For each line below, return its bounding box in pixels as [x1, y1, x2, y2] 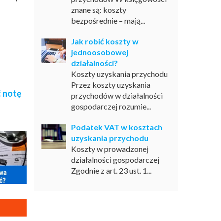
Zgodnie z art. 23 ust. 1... [71, 166, 151, 175]
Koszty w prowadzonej [71, 144, 148, 153]
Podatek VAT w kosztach [71, 122, 162, 132]
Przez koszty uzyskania [71, 80, 150, 89]
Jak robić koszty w [71, 37, 139, 46]
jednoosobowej [71, 47, 128, 57]
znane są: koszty [71, 5, 126, 14]
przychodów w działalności [71, 91, 163, 100]
